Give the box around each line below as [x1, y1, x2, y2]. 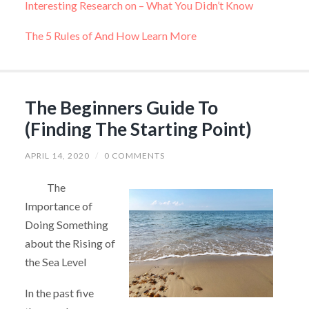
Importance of [24, 199, 92, 212]
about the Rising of [24, 236, 115, 250]
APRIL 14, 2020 [24, 150, 90, 161]
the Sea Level [24, 255, 87, 268]
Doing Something [24, 217, 108, 231]
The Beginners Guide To [24, 96, 218, 119]
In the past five [24, 286, 94, 299]
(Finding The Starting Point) [24, 117, 252, 140]
